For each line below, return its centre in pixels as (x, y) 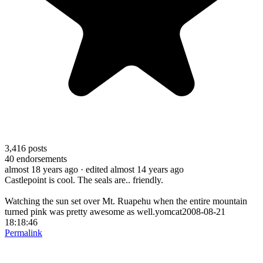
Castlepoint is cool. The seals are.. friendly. (84, 180)
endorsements (41, 159)
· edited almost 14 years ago (132, 169)
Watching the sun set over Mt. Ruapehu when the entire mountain (126, 201)
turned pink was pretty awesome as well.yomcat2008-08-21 (115, 211)
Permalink (23, 232)
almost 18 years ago (41, 169)
